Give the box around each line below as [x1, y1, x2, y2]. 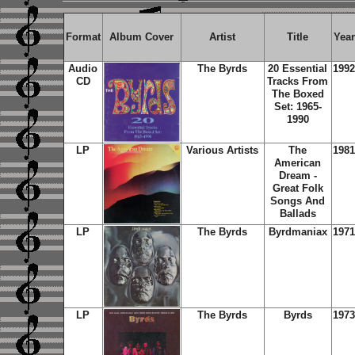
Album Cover [109, 31, 174, 43]
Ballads [279, 208, 316, 219]
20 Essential [268, 63, 327, 74]
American [274, 157, 321, 169]
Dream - [278, 170, 317, 181]
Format [65, 31, 101, 43]
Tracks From [267, 75, 328, 87]
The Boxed [271, 88, 324, 100]
